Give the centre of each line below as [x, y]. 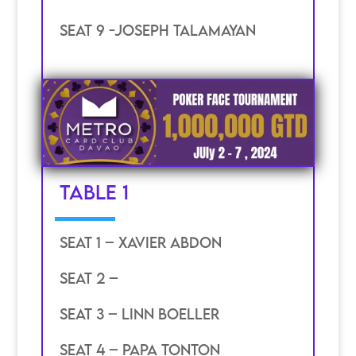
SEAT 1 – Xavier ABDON [140, 243]
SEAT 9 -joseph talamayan [157, 30]
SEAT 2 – [89, 279]
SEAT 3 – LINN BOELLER [139, 314]
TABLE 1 [94, 192]
